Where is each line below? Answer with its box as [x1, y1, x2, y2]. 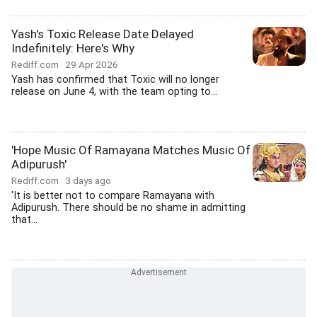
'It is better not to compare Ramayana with [11, 190, 214, 202]
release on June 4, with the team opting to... [11, 86, 217, 98]
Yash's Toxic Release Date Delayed [11, 27, 194, 41]
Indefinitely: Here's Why [11, 41, 134, 55]
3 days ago [65, 175, 111, 186]
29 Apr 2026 [65, 59, 118, 70]
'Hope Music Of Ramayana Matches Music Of [11, 143, 250, 157]
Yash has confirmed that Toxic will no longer [11, 74, 219, 86]
